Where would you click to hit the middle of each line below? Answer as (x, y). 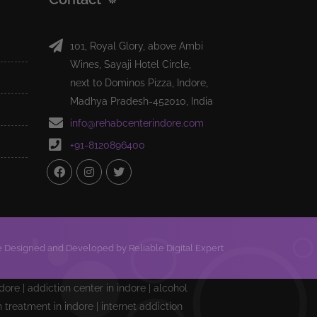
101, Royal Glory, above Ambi (136, 46)
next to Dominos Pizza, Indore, (139, 83)
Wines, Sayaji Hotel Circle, (130, 64)
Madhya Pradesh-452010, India (141, 101)
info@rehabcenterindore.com (137, 123)
